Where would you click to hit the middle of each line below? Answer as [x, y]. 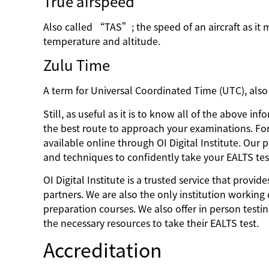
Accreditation [105, 251]
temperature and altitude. [103, 41]
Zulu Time [77, 66]
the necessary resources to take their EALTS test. [152, 223]
